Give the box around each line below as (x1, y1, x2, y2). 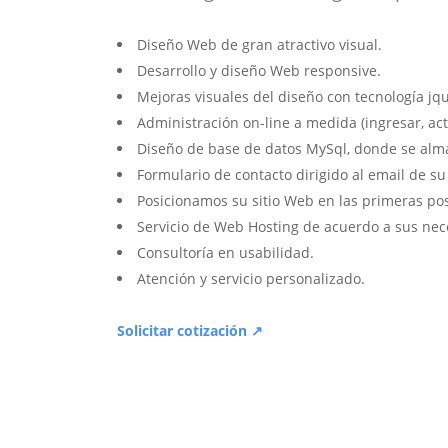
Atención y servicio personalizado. (137, 269, 365, 289)
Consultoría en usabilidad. (137, 243, 314, 263)
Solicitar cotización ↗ (117, 321, 263, 341)
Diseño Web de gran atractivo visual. (137, 35, 382, 55)
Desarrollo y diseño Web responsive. (137, 61, 381, 81)
